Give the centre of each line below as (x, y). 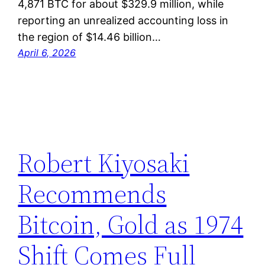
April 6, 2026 (47, 52)
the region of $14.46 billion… (90, 37)
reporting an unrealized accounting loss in (123, 20)
